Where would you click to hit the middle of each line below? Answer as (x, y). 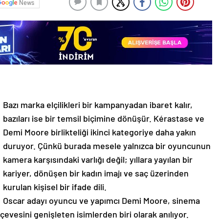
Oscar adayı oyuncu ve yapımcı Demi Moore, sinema (101, 200)
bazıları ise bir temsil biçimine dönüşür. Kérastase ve (104, 118)
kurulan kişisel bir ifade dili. (55, 187)
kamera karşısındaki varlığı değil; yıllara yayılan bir (98, 159)
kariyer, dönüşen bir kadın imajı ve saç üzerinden (96, 173)
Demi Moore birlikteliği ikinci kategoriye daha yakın (99, 132)
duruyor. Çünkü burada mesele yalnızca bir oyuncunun (107, 146)
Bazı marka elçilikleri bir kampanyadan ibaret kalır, (98, 105)
